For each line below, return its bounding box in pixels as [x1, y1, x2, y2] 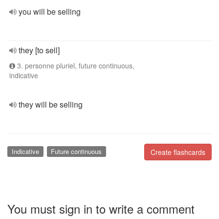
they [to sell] [19, 44, 60, 56]
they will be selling [19, 99, 83, 110]
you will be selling [19, 6, 81, 17]
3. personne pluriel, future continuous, [15, 61, 134, 70]
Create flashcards [151, 147, 205, 157]
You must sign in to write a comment [7, 199, 195, 217]
